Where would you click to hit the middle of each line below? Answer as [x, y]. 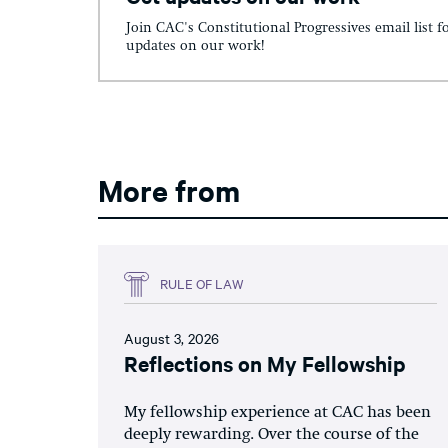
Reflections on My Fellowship [264, 362]
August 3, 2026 [171, 337]
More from [169, 189]
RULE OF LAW [202, 283]
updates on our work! [195, 45]
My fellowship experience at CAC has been [277, 412]
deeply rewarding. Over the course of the [271, 434]
